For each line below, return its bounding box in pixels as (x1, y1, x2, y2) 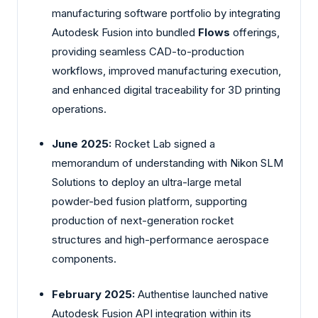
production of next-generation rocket (52, 214, 234, 228)
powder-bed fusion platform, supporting (52, 194, 247, 209)
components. (52, 252, 116, 266)
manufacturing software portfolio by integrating (52, 6, 280, 20)
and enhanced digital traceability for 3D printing (52, 82, 280, 97)
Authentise (138, 287, 190, 301)
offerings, (230, 25, 280, 39)
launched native (190, 287, 268, 301)
